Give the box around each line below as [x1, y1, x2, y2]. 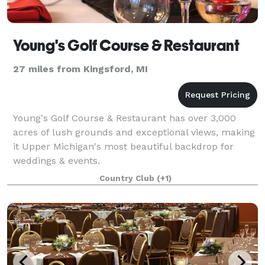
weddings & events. [13, 154, 100, 166]
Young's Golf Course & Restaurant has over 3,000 [13, 112, 236, 124]
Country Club [99, 173, 157, 183]
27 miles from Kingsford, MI [13, 63, 148, 75]
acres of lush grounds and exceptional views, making [13, 126, 255, 138]
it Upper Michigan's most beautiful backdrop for [13, 140, 234, 152]
